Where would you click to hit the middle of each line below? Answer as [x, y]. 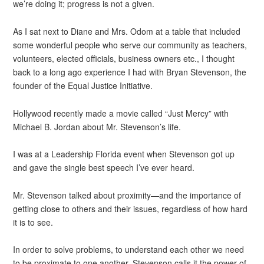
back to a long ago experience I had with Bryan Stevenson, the [130, 72]
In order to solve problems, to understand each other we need [129, 250]
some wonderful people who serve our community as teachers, [130, 44]
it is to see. [33, 222]
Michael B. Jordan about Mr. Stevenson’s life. [97, 126]
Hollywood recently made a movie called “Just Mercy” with [121, 113]
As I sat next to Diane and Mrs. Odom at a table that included [127, 31]
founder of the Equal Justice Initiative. [83, 85]
